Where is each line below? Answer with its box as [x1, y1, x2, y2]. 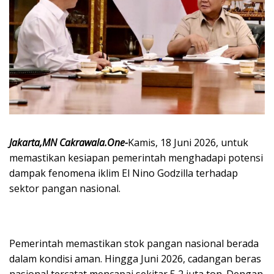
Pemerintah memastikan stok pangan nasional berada [9, 236, 259, 250]
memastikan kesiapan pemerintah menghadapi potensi [9, 150, 263, 165]
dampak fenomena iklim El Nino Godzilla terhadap [9, 166, 238, 180]
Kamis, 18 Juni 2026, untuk [128, 135, 248, 149]
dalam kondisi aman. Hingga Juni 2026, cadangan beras [9, 251, 261, 265]
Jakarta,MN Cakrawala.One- [9, 135, 128, 149]
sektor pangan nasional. [9, 181, 120, 195]
